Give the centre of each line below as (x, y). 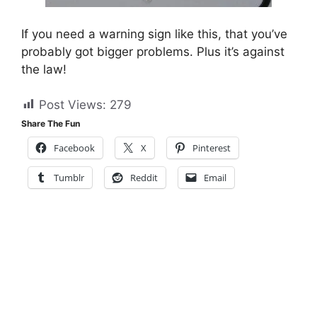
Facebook (74, 148)
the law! (44, 69)
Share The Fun (51, 124)
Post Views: (73, 105)
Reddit (144, 178)
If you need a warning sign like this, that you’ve (154, 34)
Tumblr (69, 178)
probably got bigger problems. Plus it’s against (153, 51)
